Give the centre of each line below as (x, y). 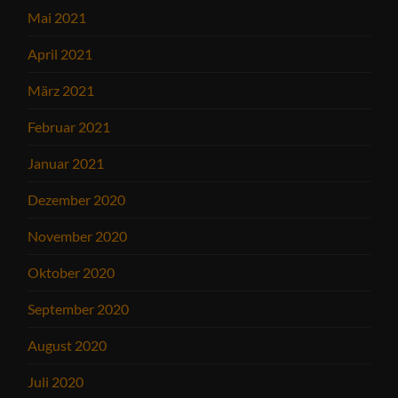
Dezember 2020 (77, 199)
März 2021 (61, 90)
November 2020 (78, 235)
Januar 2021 (66, 163)
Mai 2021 (57, 17)
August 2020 (68, 345)
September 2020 (79, 308)
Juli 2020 (56, 381)
